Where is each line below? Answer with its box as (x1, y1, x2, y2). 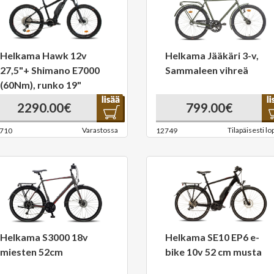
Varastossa (82, 125, 118, 135)
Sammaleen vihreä (165, 64, 248, 76)
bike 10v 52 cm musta (165, 246, 262, 257)
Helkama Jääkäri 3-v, (165, 50, 259, 61)
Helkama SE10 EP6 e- (165, 231, 259, 243)
